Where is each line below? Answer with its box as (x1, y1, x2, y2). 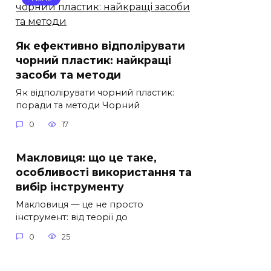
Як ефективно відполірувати (16, 39, 185, 52)
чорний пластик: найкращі (16, 53, 171, 67)
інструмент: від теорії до (16, 212, 128, 223)
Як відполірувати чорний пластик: (16, 87, 174, 98)
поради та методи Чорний (16, 99, 140, 111)
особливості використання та (16, 166, 192, 179)
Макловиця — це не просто (16, 199, 143, 211)
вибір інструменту (16, 180, 124, 194)
